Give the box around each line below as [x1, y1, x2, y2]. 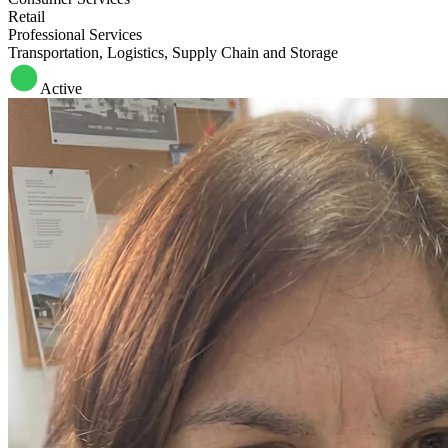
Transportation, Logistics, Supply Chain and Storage [8, 44, 338, 61]
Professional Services [8, 26, 142, 43]
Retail [8, 8, 45, 25]
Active [40, 80, 82, 97]
